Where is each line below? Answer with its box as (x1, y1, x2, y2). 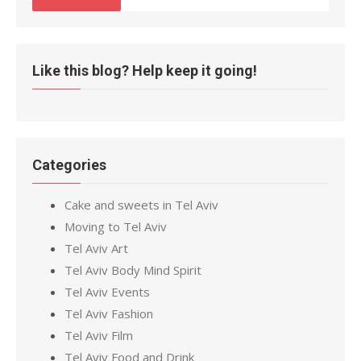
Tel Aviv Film (64, 327, 133, 343)
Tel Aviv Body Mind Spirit (64, 262, 201, 278)
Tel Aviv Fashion (64, 305, 153, 322)
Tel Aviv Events (64, 284, 150, 300)
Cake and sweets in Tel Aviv (64, 197, 218, 213)
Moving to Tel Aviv (64, 218, 167, 234)
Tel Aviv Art (64, 240, 128, 256)
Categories (32, 156, 106, 173)
